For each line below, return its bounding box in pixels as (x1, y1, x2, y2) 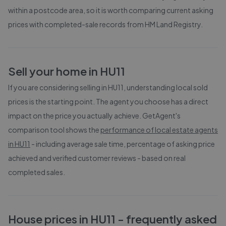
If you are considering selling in (8, 83, 108, 92)
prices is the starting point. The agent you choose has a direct (8, 97, 208, 106)
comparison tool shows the (8, 125, 99, 134)
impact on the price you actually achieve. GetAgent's (8, 111, 181, 120)
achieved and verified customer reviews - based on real (8, 153, 186, 162)
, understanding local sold (124, 83, 208, 92)
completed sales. (8, 167, 65, 177)
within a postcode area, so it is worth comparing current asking (8, 6, 213, 15)
